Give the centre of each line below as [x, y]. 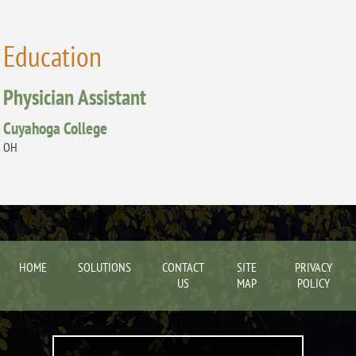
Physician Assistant [75, 97]
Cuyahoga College [56, 128]
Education [53, 56]
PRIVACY [313, 267]
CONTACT [183, 267]
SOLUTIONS [104, 267]
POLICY [313, 283]
